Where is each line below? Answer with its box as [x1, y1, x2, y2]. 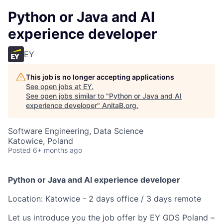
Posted [8, 146, 31, 154]
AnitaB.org [102, 101, 136, 110]
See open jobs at [26, 82, 83, 91]
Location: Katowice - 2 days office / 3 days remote [8, 194, 201, 204]
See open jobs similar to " [26, 92, 109, 100]
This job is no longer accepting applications [26, 73, 174, 81]
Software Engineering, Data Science [8, 126, 143, 136]
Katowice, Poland [8, 136, 73, 146]
